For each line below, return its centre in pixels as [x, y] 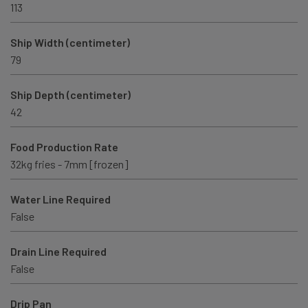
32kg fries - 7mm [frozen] [69, 164]
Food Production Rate [64, 147]
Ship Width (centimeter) [70, 43]
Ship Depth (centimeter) [70, 95]
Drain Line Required [58, 252]
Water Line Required [60, 199]
